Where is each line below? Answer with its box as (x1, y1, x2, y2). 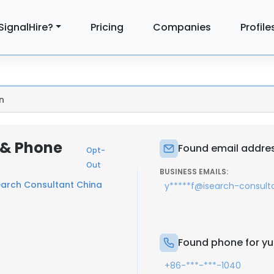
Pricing (91, 20, 124, 34)
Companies (153, 20, 212, 34)
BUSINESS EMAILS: (160, 166, 228, 177)
